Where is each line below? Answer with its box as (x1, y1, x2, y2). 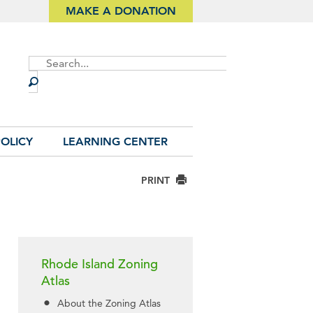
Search (28, 75, 62, 88)
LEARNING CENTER (63, 135, 168, 148)
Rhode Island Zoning (41, 255, 158, 272)
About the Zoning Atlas (57, 297, 161, 310)
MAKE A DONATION (66, 4, 176, 17)
